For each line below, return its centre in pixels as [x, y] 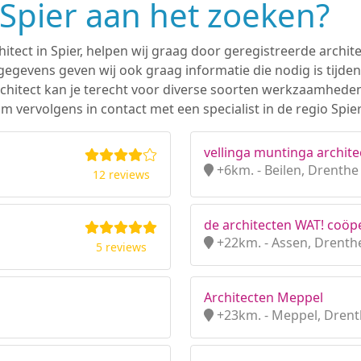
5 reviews [121, 247]
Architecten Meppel [263, 297]
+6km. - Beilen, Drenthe [286, 170]
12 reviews [121, 174]
